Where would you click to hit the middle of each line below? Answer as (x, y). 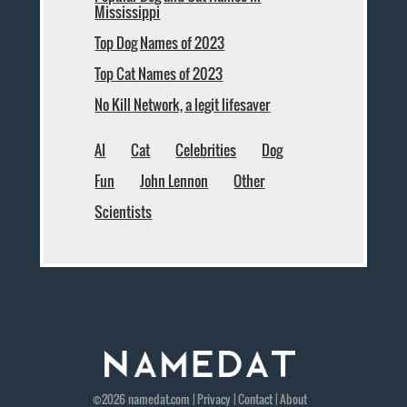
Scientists (124, 211)
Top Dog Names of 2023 (160, 42)
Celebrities (206, 149)
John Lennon (174, 180)
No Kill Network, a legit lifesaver (183, 104)
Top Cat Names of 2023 (159, 73)
